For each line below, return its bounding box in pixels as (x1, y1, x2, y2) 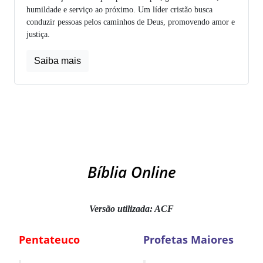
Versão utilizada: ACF (89, 203, 174, 214)
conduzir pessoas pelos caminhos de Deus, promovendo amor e (26, 17, 235, 26)
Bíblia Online (87, 161, 176, 183)
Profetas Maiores (143, 232, 234, 247)
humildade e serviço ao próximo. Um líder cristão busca (26, 5, 213, 14)
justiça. (26, 29, 50, 39)
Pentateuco (19, 232, 80, 247)
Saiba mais (34, 55, 81, 66)
